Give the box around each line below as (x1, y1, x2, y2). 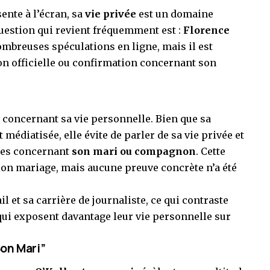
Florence (183, 24, 230, 37)
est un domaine (136, 8, 213, 20)
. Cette (196, 145, 225, 157)
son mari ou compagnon (72, 145, 196, 157)
